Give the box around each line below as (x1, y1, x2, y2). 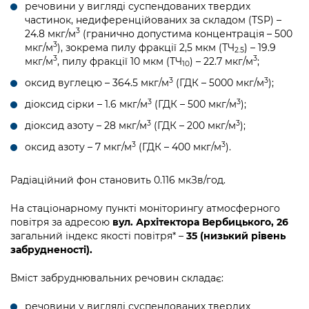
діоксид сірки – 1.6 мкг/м (25, 97, 148, 110)
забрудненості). (10, 243, 92, 257)
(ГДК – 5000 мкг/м (173, 76, 264, 89)
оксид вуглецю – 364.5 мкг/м (25, 76, 169, 89)
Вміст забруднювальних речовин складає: (10, 272, 223, 285)
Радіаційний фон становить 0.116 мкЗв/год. (10, 174, 226, 187)
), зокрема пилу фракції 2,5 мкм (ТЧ (57, 41, 235, 54)
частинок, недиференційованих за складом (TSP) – (25, 13, 281, 26)
